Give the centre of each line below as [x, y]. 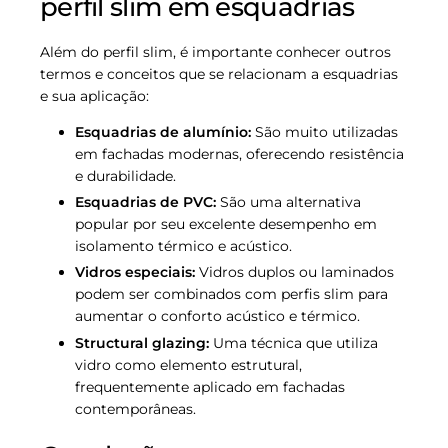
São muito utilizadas [324, 132]
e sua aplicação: [94, 96]
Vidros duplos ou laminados [294, 272]
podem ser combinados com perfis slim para [231, 294]
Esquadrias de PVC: [145, 202]
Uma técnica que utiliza [293, 342]
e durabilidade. [125, 176]
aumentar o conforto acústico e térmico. [217, 316]
